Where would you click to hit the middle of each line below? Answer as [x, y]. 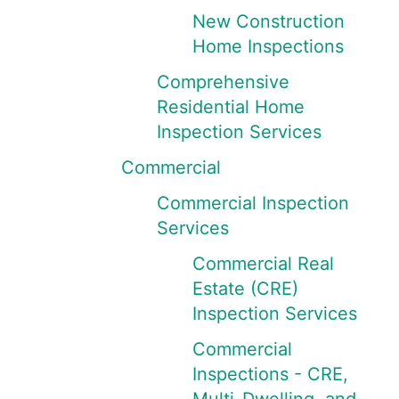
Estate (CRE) [245, 289]
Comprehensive [223, 82]
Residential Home [231, 107]
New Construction [269, 21]
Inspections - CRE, [270, 374]
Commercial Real [263, 264]
